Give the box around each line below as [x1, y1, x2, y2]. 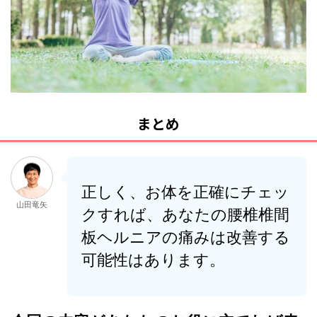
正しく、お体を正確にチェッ [81, 183, 289, 202]
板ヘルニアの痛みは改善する [81, 228, 290, 247]
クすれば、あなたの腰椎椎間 [81, 205, 289, 224]
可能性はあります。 [81, 250, 225, 270]
